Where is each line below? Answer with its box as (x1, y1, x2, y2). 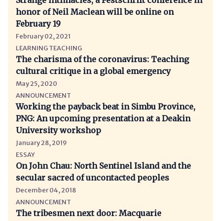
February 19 (16, 19, 61, 29)
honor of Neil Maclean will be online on (16, 7, 174, 17)
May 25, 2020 (16, 79, 57, 87)
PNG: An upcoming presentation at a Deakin (16, 113, 190, 123)
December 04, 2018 (16, 186, 76, 194)
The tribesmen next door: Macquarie (16, 208, 161, 218)
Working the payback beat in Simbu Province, (16, 102, 195, 111)
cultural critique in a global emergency (16, 66, 171, 76)
